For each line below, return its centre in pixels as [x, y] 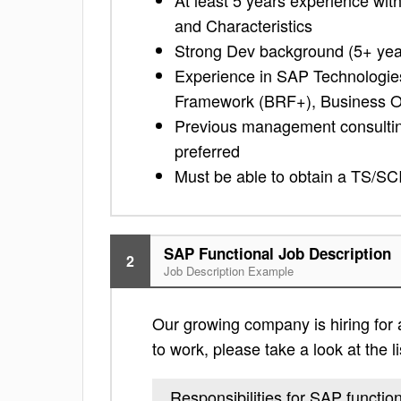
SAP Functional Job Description [277, 253]
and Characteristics [243, 25]
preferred [207, 150]
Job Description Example [229, 271]
